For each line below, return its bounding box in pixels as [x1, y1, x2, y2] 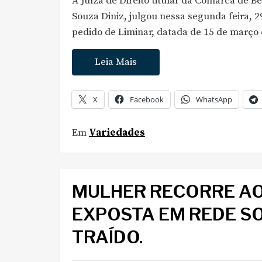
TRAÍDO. [72, 226, 143, 247]
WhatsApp [196, 94, 232, 105]
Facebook [130, 94, 164, 105]
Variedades [89, 126, 145, 139]
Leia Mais [95, 56, 137, 68]
